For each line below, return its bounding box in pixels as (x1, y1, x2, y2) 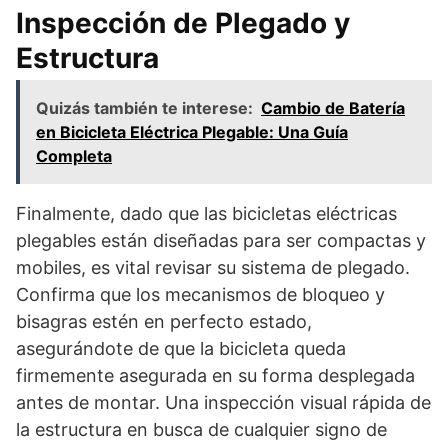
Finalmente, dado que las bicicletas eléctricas (16, 202, 397, 224)
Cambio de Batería (261, 97, 405, 118)
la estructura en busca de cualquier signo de (16, 418, 387, 440)
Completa (36, 145, 112, 166)
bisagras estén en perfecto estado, (16, 310, 312, 332)
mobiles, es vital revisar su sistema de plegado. (16, 256, 410, 278)
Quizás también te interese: (36, 97, 253, 118)
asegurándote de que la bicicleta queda (16, 337, 346, 359)
